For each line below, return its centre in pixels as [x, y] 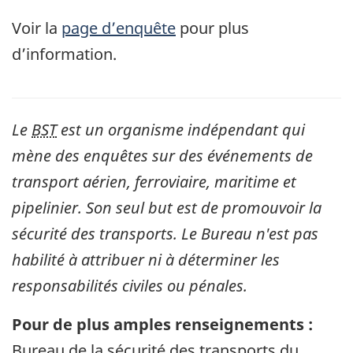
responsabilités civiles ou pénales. [130, 285]
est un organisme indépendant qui [181, 129]
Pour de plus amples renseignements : [162, 324]
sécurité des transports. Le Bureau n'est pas [165, 233]
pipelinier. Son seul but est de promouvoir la [167, 207]
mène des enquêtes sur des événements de [162, 155]
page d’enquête [119, 28]
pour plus [212, 28]
